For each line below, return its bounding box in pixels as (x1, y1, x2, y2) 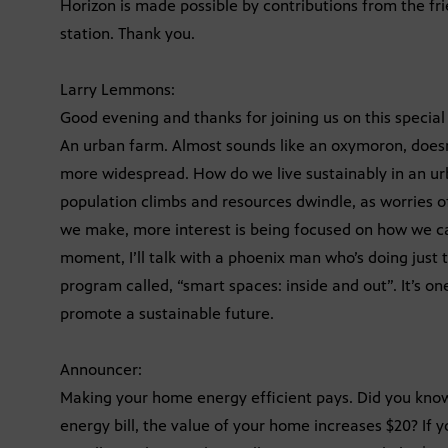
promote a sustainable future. (60, 303, 274, 323)
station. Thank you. (60, 23, 195, 43)
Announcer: (60, 359, 142, 379)
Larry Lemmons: (60, 79, 175, 99)
